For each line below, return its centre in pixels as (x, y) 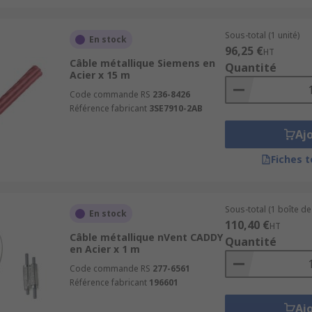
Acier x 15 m (100, 75)
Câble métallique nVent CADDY (146, 237)
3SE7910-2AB (175, 108)
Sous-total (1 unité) (262, 35)
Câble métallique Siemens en (142, 63)
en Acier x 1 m (104, 249)
